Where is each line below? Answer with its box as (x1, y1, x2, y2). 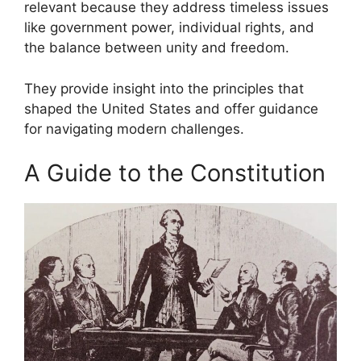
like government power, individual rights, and (24, 19, 314, 36)
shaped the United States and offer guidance (24, 100, 318, 117)
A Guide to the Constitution (24, 159, 326, 188)
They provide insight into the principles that (24, 80, 304, 97)
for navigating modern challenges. (24, 120, 244, 137)
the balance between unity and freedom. (24, 39, 289, 56)
